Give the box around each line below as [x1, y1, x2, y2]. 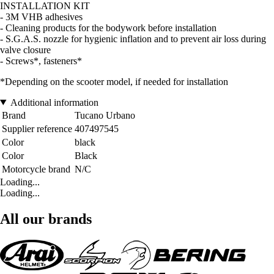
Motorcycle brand [2, 163, 70, 174]
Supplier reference [2, 123, 72, 134]
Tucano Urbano [75, 109, 135, 120]
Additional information [10, 97, 98, 108]
